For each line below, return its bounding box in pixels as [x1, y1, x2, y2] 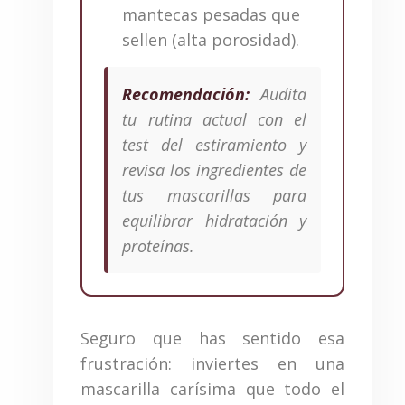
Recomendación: [122, 83, 250, 106]
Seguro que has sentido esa [80, 327, 344, 350]
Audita [250, 83, 306, 106]
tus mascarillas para [122, 184, 306, 207]
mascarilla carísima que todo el [80, 378, 344, 400]
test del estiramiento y [122, 134, 306, 156]
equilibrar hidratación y [122, 210, 306, 232]
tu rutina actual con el [122, 108, 306, 131]
